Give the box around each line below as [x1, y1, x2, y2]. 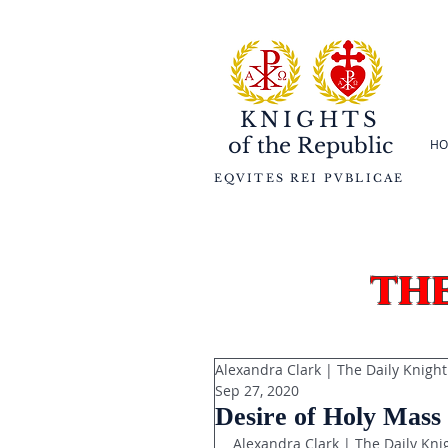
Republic [291, 133, 393, 159]
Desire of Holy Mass [215, 402, 441, 431]
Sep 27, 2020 [215, 381, 299, 400]
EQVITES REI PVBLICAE [213, 171, 405, 185]
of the [228, 133, 291, 159]
